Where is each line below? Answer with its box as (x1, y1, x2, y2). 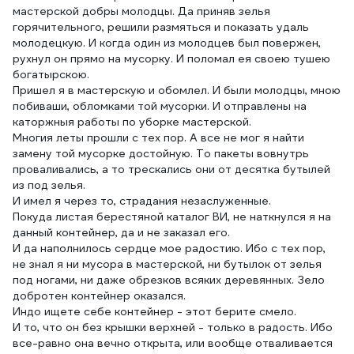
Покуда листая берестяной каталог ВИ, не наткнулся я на (13, 209, 331, 224)
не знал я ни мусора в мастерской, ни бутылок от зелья (13, 257, 322, 271)
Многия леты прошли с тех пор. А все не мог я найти (13, 130, 304, 145)
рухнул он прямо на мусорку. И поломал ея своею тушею (13, 51, 330, 66)
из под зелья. (13, 178, 85, 192)
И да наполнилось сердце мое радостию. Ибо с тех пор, (13, 241, 326, 255)
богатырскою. (13, 67, 89, 81)
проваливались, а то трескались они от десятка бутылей (13, 162, 330, 176)
